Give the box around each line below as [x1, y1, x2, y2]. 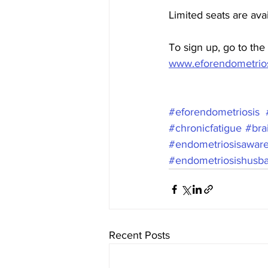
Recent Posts [109, 229, 170, 241]
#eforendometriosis [169, 106, 260, 118]
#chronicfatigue [169, 122, 242, 134]
